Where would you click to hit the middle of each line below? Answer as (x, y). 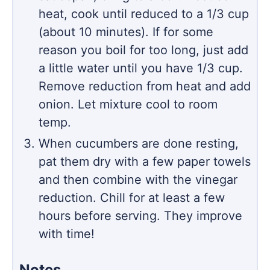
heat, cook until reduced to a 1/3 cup (144, 14)
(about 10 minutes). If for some (126, 32)
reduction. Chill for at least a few (132, 197)
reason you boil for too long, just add (143, 50)
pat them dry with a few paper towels (145, 161)
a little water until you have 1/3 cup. (141, 68)
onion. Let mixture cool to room (128, 104)
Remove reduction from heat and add (145, 86)
